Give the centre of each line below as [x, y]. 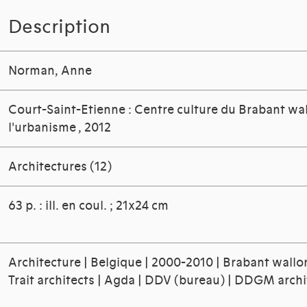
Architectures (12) [60, 167]
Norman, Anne [50, 71]
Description [60, 27]
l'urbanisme [44, 128]
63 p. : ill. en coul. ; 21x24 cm [89, 206]
